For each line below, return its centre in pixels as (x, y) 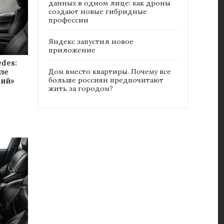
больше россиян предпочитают (106, 80)
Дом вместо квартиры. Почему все (110, 72)
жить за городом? (81, 89)
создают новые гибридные (98, 12)
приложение (72, 50)
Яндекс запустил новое (91, 42)
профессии (68, 20)
